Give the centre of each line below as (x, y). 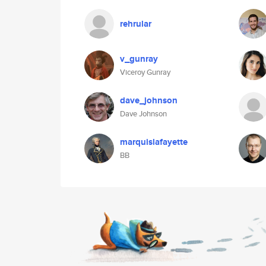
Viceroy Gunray (145, 72)
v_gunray (139, 59)
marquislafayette (154, 142)
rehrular (136, 24)
